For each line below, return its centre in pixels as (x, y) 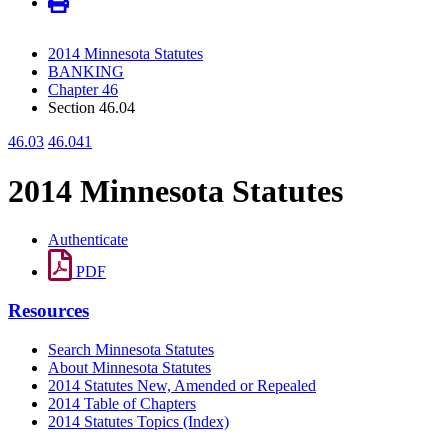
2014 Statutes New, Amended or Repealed (182, 385)
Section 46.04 (91, 108)
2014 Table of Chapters (122, 403)
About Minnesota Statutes (129, 367)
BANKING (86, 72)
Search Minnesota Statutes (131, 349)
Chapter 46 (83, 90)
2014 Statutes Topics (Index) (138, 421)
